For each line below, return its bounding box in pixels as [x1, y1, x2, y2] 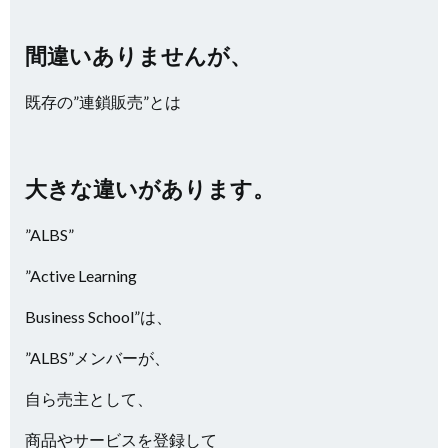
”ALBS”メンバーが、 [25, 348, 170, 367]
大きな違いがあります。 [25, 175, 275, 202]
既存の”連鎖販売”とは [25, 92, 181, 111]
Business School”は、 [25, 307, 172, 326]
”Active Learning [25, 266, 140, 285]
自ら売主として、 [25, 389, 153, 408]
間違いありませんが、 [25, 42, 252, 69]
